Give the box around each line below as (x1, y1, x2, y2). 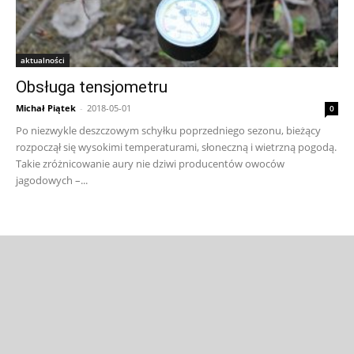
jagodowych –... (16, 173, 88, 188)
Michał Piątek (16, 102, 76, 115)
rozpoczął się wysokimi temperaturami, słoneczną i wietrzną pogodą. (16, 140, 337, 155)
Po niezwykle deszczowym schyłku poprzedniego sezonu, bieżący (16, 123, 321, 138)
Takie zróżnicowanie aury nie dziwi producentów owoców (16, 156, 284, 171)
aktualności (21, 55, 65, 66)
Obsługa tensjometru (16, 77, 168, 97)
